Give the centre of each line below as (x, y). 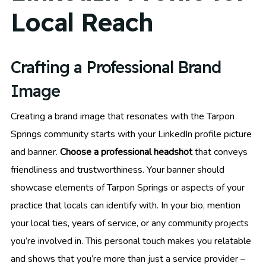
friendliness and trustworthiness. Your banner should (118, 170)
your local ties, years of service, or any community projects (130, 224)
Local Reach (82, 22)
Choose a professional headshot (126, 152)
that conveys (220, 152)
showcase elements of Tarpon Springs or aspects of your (128, 188)
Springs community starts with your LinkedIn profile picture (131, 134)
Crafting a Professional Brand (116, 67)
